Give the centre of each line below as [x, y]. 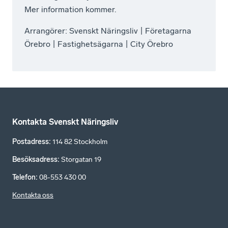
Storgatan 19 [81, 160]
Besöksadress [35, 160]
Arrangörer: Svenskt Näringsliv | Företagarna [108, 31]
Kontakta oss [33, 195]
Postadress [31, 142]
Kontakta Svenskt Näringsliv [65, 122]
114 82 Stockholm [80, 142]
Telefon [24, 177]
